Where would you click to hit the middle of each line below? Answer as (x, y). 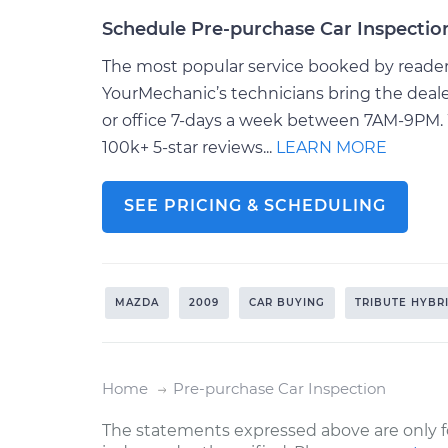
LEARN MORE (331, 147)
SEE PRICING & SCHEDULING (255, 205)
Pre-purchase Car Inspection (279, 388)
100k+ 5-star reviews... (189, 147)
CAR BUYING (287, 302)
